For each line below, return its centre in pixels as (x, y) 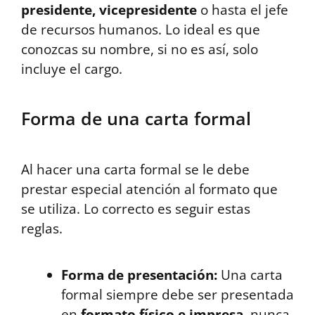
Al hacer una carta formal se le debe (135, 169)
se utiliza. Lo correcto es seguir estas (136, 208)
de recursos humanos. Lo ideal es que (141, 29)
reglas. (42, 228)
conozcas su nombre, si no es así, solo (140, 49)
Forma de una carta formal (136, 118)
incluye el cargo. (72, 69)
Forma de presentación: (139, 275)
